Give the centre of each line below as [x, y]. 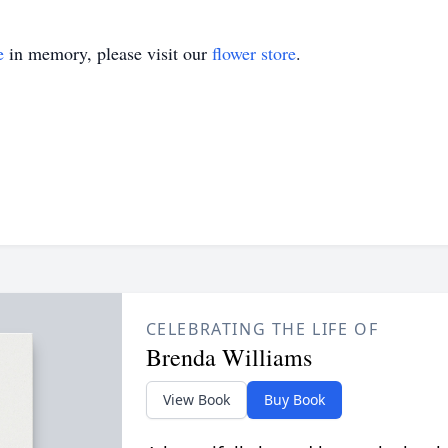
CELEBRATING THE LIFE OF [262, 329]
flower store [254, 53]
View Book [196, 399]
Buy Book [294, 399]
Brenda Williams [228, 357]
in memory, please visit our [108, 53]
